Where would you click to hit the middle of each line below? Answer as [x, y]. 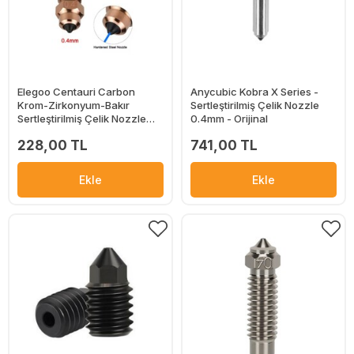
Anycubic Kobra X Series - [254, 92]
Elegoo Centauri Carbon [76, 92]
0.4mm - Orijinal [229, 119]
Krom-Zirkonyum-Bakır [73, 105]
